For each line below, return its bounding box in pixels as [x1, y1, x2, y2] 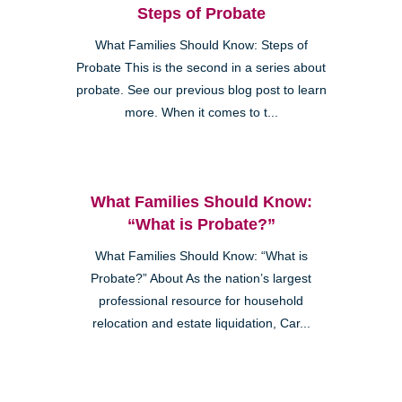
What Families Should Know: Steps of [94, 38, 308, 52]
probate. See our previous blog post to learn [75, 83, 327, 97]
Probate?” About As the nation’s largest [91, 271, 311, 285]
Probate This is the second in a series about [76, 60, 326, 74]
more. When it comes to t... [124, 105, 278, 119]
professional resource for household [99, 293, 303, 308]
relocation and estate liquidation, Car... [92, 316, 310, 330]
